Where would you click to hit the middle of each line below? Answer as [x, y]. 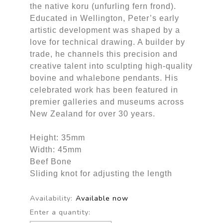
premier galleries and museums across [107, 102]
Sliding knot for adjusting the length [101, 173]
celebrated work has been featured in [104, 90]
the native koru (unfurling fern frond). [103, 6]
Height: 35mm [57, 137]
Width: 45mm [56, 149]
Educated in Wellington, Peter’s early [104, 18]
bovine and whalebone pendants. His [104, 78]
